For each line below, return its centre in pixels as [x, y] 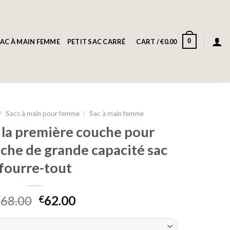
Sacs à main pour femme [42, 113]
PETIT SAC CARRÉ [96, 41]
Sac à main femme [116, 113]
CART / [148, 41]
